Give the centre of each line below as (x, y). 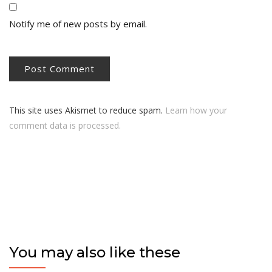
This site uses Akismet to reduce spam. (87, 110)
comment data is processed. (65, 125)
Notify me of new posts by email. (78, 23)
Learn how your (196, 110)
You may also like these (95, 252)
